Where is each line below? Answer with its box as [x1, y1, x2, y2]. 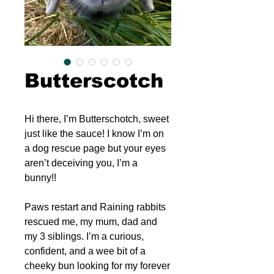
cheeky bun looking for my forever [24, 261, 170, 271]
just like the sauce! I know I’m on [24, 128, 164, 139]
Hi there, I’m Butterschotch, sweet [24, 114, 169, 124]
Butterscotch [24, 70, 163, 92]
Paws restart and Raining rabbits [24, 202, 166, 212]
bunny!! [24, 172, 56, 183]
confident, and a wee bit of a [24, 246, 146, 256]
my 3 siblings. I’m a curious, [24, 231, 144, 242]
